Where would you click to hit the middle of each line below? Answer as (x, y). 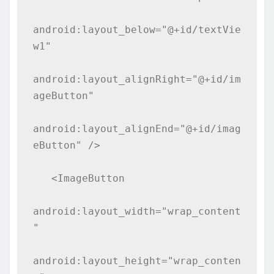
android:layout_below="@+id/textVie (137, 29)
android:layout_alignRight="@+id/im (137, 79)
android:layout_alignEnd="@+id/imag (137, 128)
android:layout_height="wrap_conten (137, 261)
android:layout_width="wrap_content (137, 211)
